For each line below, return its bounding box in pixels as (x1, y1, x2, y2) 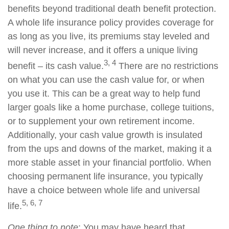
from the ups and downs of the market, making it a (8, 144, 212, 154)
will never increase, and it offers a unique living (8, 45, 198, 55)
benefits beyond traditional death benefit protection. (8, 4, 216, 14)
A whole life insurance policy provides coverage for (8, 17, 214, 28)
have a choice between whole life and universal (8, 185, 200, 195)
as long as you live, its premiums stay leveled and (8, 31, 210, 41)
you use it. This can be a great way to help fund (8, 88, 200, 99)
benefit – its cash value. (8, 61, 104, 71)
